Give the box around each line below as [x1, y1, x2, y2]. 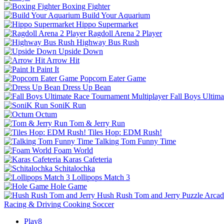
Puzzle [182, 190, 203, 199]
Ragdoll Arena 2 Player [88, 28, 162, 37]
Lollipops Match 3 [72, 172, 130, 181]
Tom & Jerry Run [69, 118, 125, 127]
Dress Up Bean [62, 82, 111, 91]
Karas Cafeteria [63, 154, 112, 163]
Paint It [36, 64, 59, 73]
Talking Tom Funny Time [95, 136, 176, 145]
